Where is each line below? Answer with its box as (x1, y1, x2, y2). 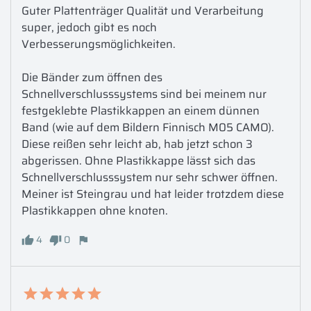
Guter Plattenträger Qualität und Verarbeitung (22, 1, 264, 19)
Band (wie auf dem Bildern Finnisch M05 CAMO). (22, 118, 274, 136)
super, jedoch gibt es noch (22, 18, 157, 36)
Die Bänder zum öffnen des (22, 68, 162, 86)
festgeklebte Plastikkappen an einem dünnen (22, 101, 260, 119)
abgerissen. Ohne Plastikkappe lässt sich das (22, 151, 255, 169)
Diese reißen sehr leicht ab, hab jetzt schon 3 (22, 135, 253, 153)
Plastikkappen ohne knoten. (22, 201, 168, 219)
